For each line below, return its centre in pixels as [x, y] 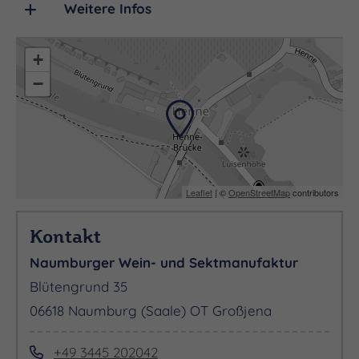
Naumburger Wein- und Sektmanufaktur [164, 263]
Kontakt [65, 236]
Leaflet [199, 193]
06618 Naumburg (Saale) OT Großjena [151, 311]
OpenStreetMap [259, 193]
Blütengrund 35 [79, 287]
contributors [315, 193]
